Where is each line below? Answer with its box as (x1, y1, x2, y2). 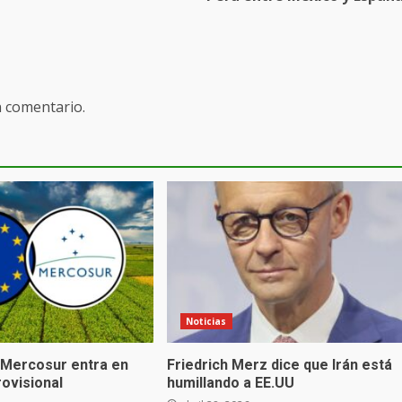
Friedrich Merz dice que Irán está (166, 356, 392, 374)
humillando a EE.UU (166, 374, 294, 392)
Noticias (185, 315, 227, 328)
